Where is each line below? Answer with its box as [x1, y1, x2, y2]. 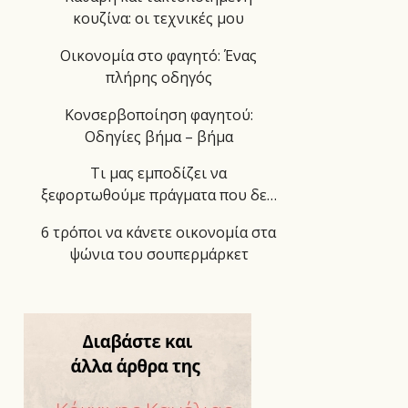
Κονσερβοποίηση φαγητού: [64, 104, 253, 125]
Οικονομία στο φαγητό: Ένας [60, 45, 257, 66]
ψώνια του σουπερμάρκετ [68, 244, 249, 265]
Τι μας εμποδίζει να [90, 163, 227, 184]
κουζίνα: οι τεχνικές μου [73, 8, 244, 29]
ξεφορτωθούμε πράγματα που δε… [40, 185, 277, 206]
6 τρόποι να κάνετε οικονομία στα [41, 222, 276, 243]
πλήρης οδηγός [105, 66, 212, 87]
